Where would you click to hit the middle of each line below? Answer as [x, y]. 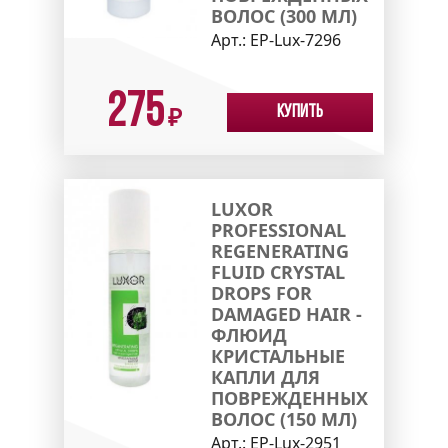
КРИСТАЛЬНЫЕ [277, 355]
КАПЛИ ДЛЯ [265, 376]
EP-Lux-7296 [295, 39]
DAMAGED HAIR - [286, 313]
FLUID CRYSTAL [277, 271]
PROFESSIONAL [278, 229]
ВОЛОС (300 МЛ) [283, 15]
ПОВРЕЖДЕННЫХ [289, 397]
